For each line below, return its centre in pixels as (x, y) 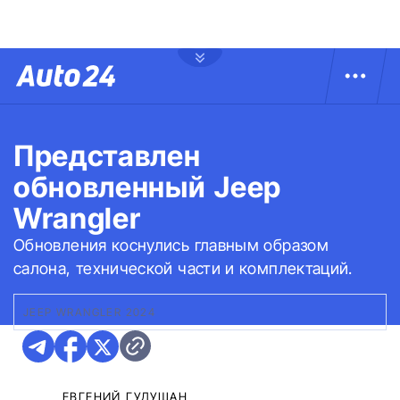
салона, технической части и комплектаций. (183, 268)
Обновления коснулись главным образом (171, 245)
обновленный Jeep (147, 187)
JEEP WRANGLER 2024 (90, 312)
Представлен (107, 156)
